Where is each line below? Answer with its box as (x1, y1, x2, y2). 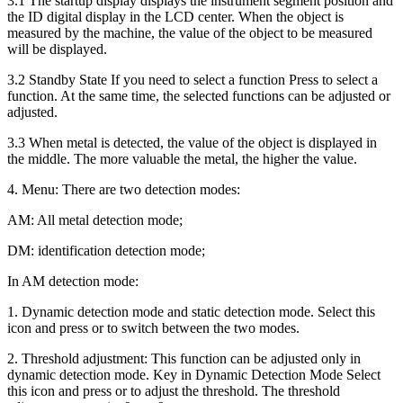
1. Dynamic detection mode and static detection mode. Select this (7, 303, 375, 319)
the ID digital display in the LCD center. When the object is (7, 8, 344, 24)
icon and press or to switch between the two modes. (7, 319, 300, 336)
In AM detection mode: (7, 273, 139, 289)
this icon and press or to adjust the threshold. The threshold (7, 382, 340, 399)
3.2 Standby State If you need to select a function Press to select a (7, 71, 378, 87)
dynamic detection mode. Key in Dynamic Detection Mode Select (7, 366, 381, 382)
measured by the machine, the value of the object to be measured (7, 24, 372, 40)
